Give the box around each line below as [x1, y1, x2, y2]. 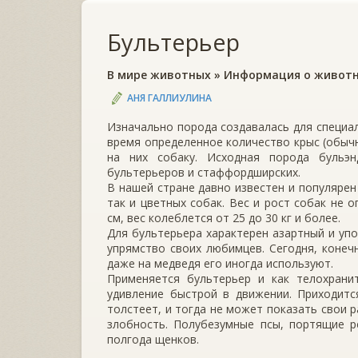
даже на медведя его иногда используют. [107, 255, 333, 271]
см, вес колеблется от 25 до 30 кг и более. [107, 209, 340, 225]
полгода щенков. [107, 331, 199, 347]
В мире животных [107, 66, 211, 82]
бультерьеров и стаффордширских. [107, 164, 300, 180]
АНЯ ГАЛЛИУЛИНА [127, 90, 212, 105]
